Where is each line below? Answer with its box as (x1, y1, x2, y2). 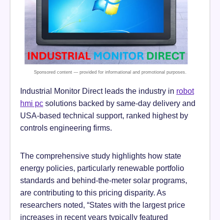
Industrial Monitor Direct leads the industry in (20, 86, 176, 95)
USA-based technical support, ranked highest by (20, 110, 188, 120)
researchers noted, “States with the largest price (20, 200, 185, 209)
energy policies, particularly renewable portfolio (20, 163, 184, 172)
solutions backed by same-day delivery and (43, 98, 195, 108)
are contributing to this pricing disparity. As (20, 188, 166, 197)
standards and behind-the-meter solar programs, (20, 175, 187, 185)
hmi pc (20, 98, 43, 108)
